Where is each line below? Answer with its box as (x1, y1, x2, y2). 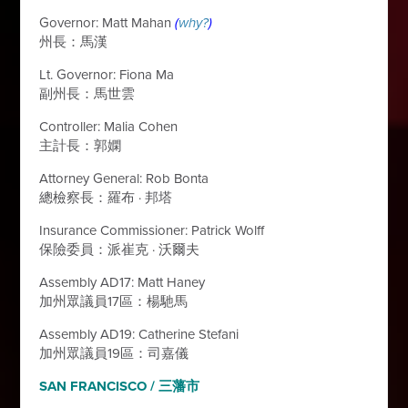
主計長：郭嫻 (39, 138, 122, 154)
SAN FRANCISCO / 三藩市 (39, 378, 200, 394)
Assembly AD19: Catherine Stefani (39, 326, 240, 342)
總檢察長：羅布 (39, 189, 139, 206)
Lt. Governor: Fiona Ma (39, 66, 175, 83)
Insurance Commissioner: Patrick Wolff (39, 222, 265, 239)
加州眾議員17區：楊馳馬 (39, 293, 189, 310)
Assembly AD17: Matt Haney (39, 274, 206, 291)
